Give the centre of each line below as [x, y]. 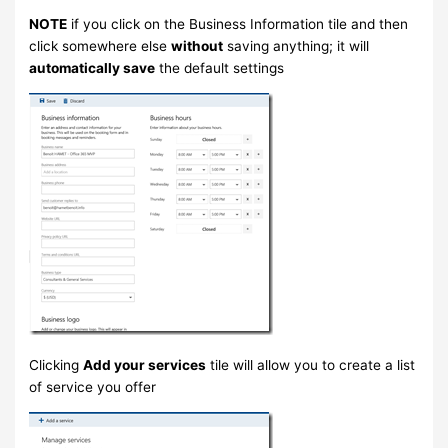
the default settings [220, 67]
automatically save [92, 67]
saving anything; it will [296, 45]
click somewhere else [100, 45]
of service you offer [93, 387]
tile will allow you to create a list [311, 365]
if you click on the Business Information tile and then [238, 23]
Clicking [56, 365]
